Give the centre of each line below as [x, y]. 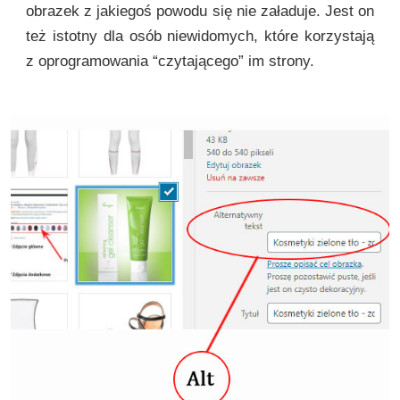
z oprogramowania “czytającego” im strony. [170, 62]
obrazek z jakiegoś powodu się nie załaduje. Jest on [200, 12]
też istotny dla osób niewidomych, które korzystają [200, 37]
